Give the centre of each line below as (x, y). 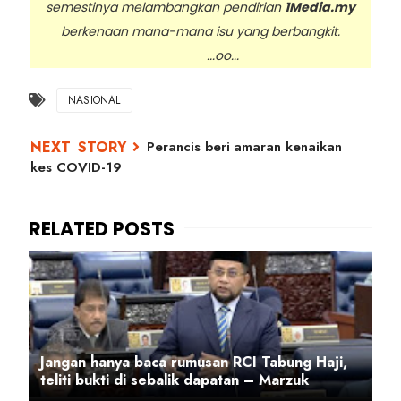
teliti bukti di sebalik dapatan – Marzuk (175, 380)
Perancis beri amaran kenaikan (244, 146)
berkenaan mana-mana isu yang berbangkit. (200, 31)
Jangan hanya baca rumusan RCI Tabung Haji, (194, 362)
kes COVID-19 (76, 167)
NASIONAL (94, 100)
